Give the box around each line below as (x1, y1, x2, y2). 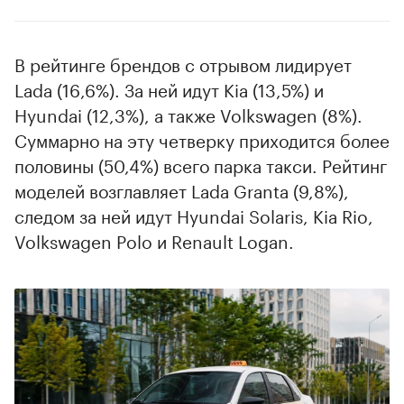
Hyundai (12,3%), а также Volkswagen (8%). (14, 99, 363, 127)
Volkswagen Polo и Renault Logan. (14, 225, 294, 253)
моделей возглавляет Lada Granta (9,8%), (14, 175, 349, 203)
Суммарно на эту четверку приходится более (14, 124, 390, 152)
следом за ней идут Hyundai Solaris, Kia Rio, (14, 200, 373, 228)
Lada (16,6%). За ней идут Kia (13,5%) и (14, 74, 324, 102)
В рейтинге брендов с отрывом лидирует (14, 49, 352, 77)
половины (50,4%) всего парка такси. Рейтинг (14, 150, 387, 178)
